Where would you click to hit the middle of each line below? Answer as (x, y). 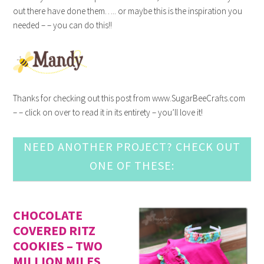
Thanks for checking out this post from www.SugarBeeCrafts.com (129, 98)
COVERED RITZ (55, 231)
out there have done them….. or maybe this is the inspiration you (128, 11)
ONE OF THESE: (132, 166)
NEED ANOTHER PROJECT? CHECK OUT (132, 147)
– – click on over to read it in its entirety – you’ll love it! (108, 113)
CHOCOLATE (48, 215)
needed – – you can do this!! (63, 25)
